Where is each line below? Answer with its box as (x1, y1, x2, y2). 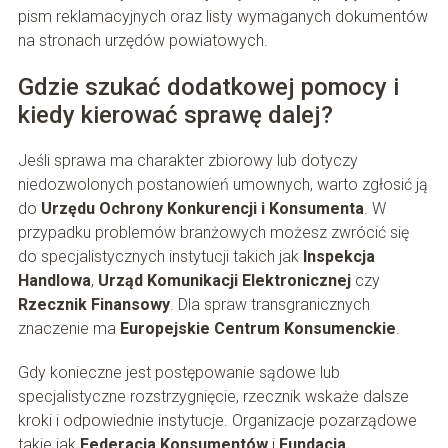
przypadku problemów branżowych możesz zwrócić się (17, 223, 409, 243)
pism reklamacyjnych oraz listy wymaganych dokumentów (17, 7, 428, 27)
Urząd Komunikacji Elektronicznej (97, 271, 351, 291)
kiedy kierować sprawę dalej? (17, 101, 333, 130)
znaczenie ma (17, 319, 120, 339)
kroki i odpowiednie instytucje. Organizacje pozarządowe (17, 411, 417, 431)
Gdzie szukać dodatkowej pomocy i (17, 73, 399, 102)
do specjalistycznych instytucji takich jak (17, 247, 303, 267)
